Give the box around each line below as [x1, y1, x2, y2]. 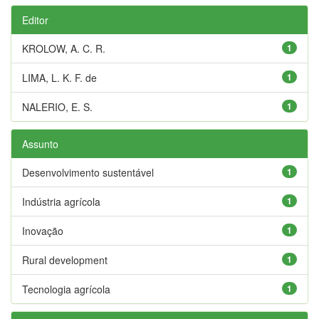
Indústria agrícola [22, 194, 100, 209]
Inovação [22, 223, 63, 238]
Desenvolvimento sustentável [22, 164, 154, 179]
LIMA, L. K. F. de [22, 70, 97, 85]
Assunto [22, 136, 58, 151]
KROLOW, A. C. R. [22, 41, 105, 56]
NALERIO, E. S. [22, 99, 93, 114]
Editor [22, 12, 48, 27]
